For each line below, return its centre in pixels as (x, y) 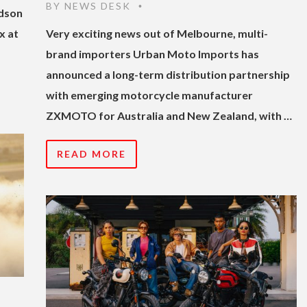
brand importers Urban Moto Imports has (152, 53)
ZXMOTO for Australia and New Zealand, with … (169, 115)
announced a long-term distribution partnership (168, 74)
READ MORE (91, 153)
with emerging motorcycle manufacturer (149, 95)
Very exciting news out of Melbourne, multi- (157, 33)
